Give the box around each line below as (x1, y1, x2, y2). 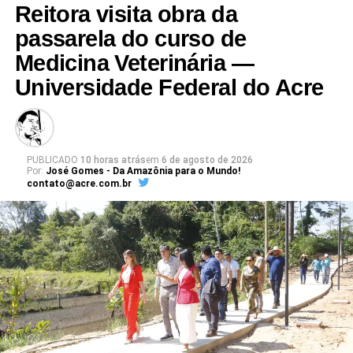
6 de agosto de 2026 (161, 154, 253, 165)
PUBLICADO (26, 154, 78, 165)
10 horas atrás (80, 154, 146, 165)
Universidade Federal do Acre (14, 74, 324, 100)
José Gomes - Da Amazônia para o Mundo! (45, 165, 240, 176)
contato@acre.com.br (26, 177, 132, 189)
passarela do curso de (14, 25, 247, 51)
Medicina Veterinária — (14, 50, 254, 76)
